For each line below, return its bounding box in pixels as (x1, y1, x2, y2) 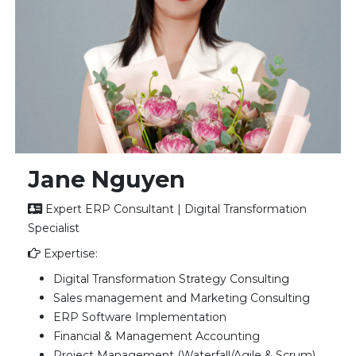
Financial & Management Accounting (53, 329, 261, 344)
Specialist (28, 221, 80, 236)
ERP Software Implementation (53, 310, 227, 325)
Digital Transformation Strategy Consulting (53, 272, 290, 287)
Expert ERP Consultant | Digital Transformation (45, 202, 308, 217)
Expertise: (41, 246, 102, 261)
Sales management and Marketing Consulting (53, 291, 311, 306)
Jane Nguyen (28, 165, 186, 194)
